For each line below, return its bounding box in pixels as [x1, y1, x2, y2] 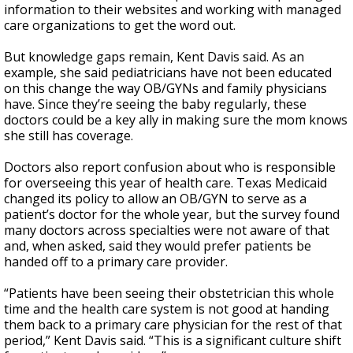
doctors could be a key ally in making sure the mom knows [4, 111, 347, 128]
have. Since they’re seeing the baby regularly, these [4, 95, 307, 113]
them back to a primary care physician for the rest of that [4, 316, 342, 333]
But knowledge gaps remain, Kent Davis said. [4, 48, 269, 65]
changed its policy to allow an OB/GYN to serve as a [4, 190, 307, 207]
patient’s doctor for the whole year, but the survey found [4, 206, 340, 223]
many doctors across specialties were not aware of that [4, 221, 329, 239]
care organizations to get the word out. [4, 17, 236, 34]
